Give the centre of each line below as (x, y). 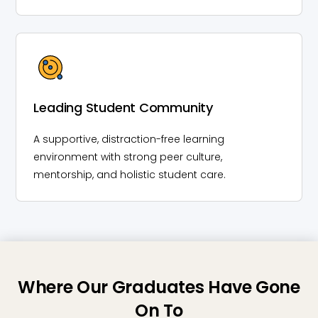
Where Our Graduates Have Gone (159, 287)
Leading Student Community (123, 107)
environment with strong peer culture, (128, 157)
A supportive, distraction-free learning (129, 139)
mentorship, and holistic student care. (130, 174)
